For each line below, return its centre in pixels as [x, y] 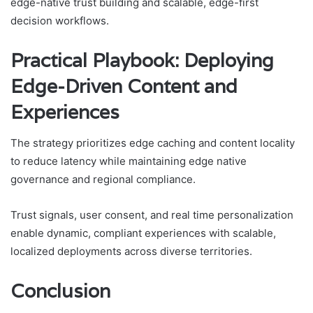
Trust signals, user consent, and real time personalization [152, 215]
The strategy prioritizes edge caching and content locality [153, 143]
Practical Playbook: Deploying [142, 60]
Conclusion [60, 291]
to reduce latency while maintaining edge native [129, 161]
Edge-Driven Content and [124, 86]
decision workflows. [60, 20]
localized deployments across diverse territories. [131, 252]
